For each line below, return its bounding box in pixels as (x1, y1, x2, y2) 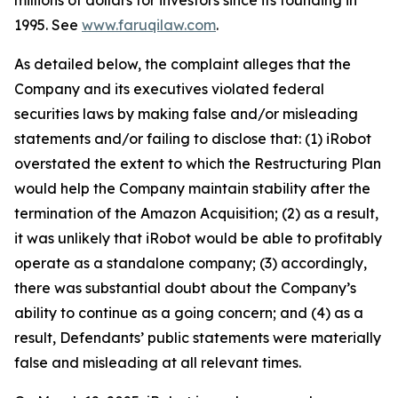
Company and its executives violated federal (14, 80, 324, 99)
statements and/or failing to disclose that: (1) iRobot (14, 130, 371, 148)
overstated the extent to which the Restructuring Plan (14, 155, 381, 173)
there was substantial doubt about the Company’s (14, 279, 356, 298)
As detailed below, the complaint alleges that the (14, 55, 351, 74)
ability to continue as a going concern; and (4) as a (14, 304, 363, 322)
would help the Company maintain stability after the (14, 179, 370, 198)
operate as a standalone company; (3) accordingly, (14, 254, 367, 273)
